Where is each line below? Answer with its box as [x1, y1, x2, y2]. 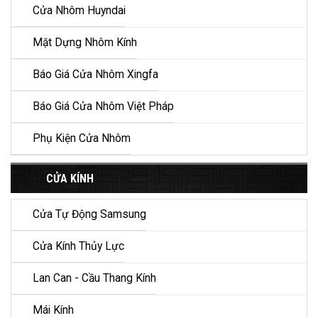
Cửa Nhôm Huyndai [33, 4, 126, 18]
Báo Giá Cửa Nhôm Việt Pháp [33, 100, 174, 114]
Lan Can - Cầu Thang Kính [33, 272, 156, 285]
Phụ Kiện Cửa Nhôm [33, 132, 131, 146]
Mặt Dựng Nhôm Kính [33, 36, 137, 50]
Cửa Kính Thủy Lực [33, 240, 124, 253]
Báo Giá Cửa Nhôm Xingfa [33, 68, 158, 82]
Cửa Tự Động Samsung [33, 208, 146, 221]
